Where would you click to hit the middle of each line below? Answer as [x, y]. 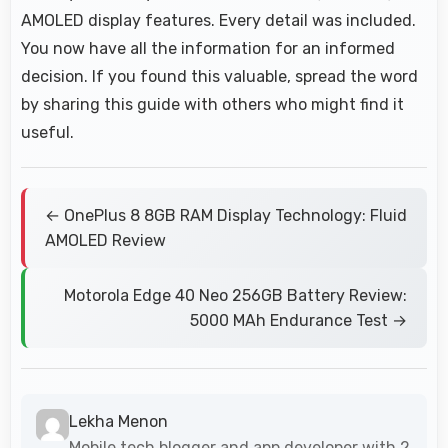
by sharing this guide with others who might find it [212, 104]
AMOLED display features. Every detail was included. [218, 20]
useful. [47, 132]
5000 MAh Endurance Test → [298, 320]
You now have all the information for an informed [208, 48]
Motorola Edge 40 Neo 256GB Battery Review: [235, 295]
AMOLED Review [105, 240]
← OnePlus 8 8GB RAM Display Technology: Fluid [226, 215]
